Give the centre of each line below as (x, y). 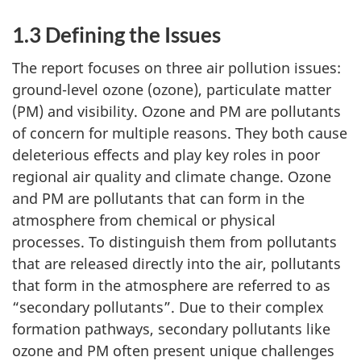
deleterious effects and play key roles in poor (166, 154)
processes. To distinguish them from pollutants (174, 241)
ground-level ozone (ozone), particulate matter (172, 89)
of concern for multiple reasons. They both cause (180, 133)
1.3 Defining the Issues (116, 35)
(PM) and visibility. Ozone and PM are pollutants (176, 111)
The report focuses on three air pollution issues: (176, 67)
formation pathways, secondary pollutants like (171, 328)
